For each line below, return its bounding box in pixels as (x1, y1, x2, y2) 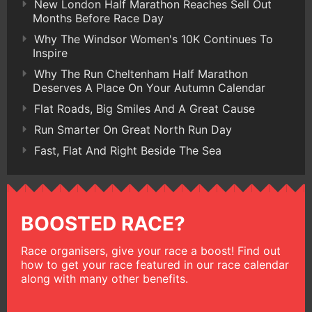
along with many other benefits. (21, 271, 188, 286)
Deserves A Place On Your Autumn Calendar (33, 80, 265, 95)
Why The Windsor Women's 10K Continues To (34, 31, 273, 46)
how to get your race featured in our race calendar (21, 257, 289, 272)
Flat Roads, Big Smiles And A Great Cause (34, 101, 255, 116)
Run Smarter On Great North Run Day (34, 122, 232, 136)
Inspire (33, 45, 68, 60)
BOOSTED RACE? (21, 211, 185, 235)
